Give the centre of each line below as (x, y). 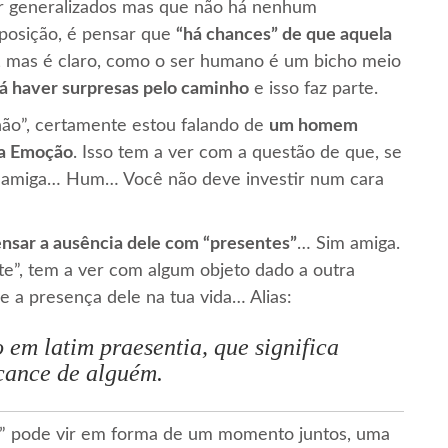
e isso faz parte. (313, 88)
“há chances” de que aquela (284, 34)
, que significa (270, 347)
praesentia (151, 347)
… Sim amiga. (348, 243)
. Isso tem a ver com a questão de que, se (237, 152)
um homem (313, 125)
